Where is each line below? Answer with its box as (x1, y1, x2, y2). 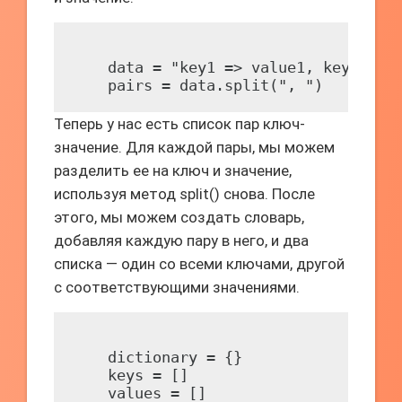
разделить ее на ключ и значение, (54, 162, 292, 179)
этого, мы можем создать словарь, (54, 208, 304, 226)
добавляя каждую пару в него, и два (54, 232, 309, 249)
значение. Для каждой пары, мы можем (54, 138, 335, 156)
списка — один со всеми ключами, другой (54, 255, 345, 273)
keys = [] (72, 366, 188, 384)
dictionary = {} (72, 348, 242, 366)
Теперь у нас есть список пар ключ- (54, 115, 305, 133)
